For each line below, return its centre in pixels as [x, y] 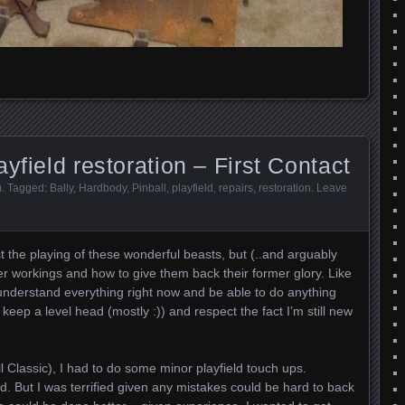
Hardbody [103, 188]
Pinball [149, 188]
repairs [236, 188]
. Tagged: [26, 188]
